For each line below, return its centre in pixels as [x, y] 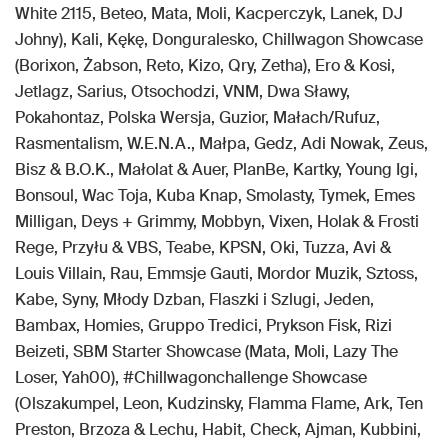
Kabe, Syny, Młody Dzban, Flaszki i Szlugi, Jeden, [194, 299]
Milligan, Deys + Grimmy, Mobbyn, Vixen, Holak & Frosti [217, 221]
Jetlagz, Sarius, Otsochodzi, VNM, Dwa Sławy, [182, 91]
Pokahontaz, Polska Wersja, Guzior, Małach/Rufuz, [197, 117]
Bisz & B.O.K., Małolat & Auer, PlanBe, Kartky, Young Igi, [216, 169]
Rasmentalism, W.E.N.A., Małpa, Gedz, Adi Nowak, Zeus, [221, 143]
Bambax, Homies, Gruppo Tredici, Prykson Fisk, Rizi [203, 325]
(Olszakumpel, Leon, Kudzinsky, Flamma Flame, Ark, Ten [219, 403]
